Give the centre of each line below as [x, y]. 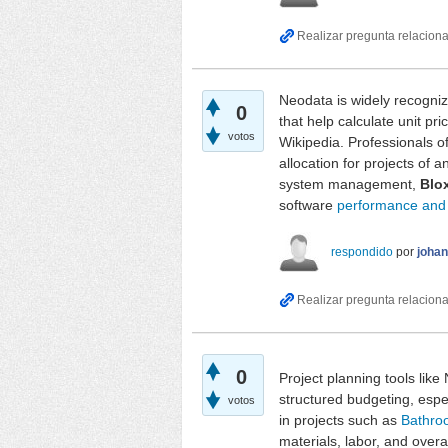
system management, [349, 184]
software [308, 205]
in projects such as [340, 420]
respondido [362, 252]
